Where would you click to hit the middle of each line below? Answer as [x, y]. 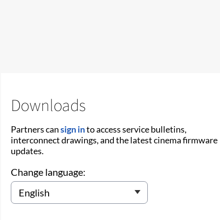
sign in [73, 129]
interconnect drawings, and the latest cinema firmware [114, 140]
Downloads [49, 105]
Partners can [36, 129]
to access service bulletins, [136, 129]
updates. [27, 151]
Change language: [48, 172]
